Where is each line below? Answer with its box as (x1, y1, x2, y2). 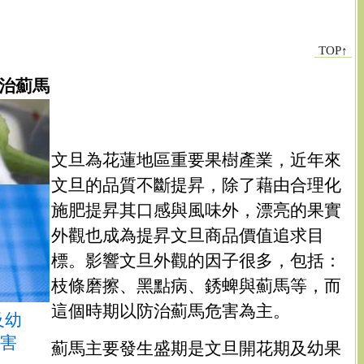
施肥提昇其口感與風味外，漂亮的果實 (51, 200, 341, 219)
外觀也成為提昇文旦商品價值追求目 (51, 225, 324, 245)
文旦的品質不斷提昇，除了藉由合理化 (51, 175, 341, 194)
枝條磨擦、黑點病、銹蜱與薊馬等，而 (51, 275, 341, 295)
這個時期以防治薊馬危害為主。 (51, 301, 290, 320)
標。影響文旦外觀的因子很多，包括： (51, 250, 341, 270)
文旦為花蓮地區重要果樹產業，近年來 (51, 149, 341, 169)
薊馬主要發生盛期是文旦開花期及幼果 (51, 338, 341, 357)
